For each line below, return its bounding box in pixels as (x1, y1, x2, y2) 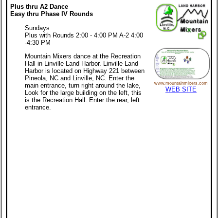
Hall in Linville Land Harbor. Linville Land (25, 59, 138, 67)
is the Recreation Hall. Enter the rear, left (25, 96, 140, 104)
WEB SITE (165, 86, 197, 93)
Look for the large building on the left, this (25, 89, 142, 96)
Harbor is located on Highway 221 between (25, 67, 145, 74)
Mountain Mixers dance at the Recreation (25, 52, 141, 60)
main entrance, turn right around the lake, (25, 81, 141, 89)
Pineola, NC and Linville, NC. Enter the (25, 74, 134, 82)
